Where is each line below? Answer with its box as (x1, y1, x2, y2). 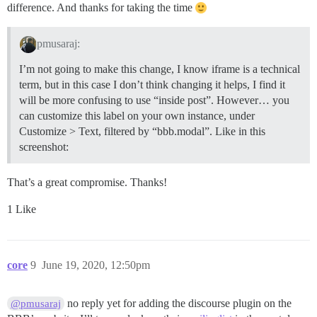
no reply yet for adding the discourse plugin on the (64, 297, 292, 310)
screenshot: (19, 141, 69, 154)
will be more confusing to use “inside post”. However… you (19, 94, 289, 107)
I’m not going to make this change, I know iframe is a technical (19, 63, 300, 76)
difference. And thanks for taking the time (7, 1, 195, 14)
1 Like (7, 203, 36, 216)
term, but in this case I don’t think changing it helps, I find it (19, 79, 285, 91)
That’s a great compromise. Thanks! (7, 176, 167, 189)
